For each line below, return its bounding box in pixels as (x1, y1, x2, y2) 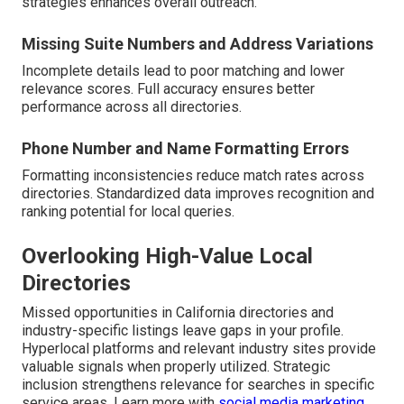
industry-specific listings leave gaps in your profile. (22, 322, 344, 340)
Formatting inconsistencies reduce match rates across (22, 167, 364, 185)
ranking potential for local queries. (22, 203, 234, 221)
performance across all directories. (22, 98, 242, 116)
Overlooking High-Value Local (22, 243, 313, 270)
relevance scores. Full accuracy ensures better (22, 80, 315, 98)
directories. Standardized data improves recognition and (22, 185, 374, 203)
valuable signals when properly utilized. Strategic (22, 358, 330, 376)
